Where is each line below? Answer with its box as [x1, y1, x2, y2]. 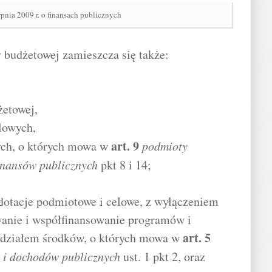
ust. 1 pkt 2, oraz [120, 248, 205, 265]
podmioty [142, 138, 188, 154]
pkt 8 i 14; [98, 157, 151, 173]
